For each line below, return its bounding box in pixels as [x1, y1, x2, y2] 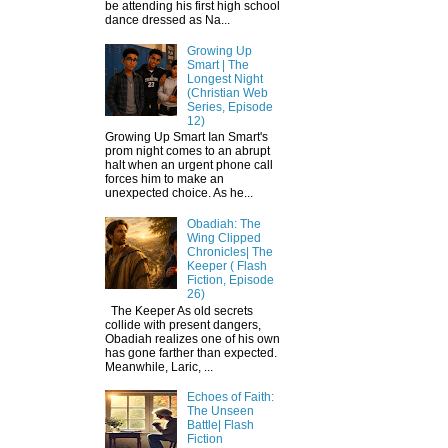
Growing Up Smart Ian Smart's [105, 130, 268, 145]
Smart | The [186, 58, 249, 73]
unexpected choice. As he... [105, 186, 253, 201]
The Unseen [186, 404, 254, 419]
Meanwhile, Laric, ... [105, 359, 213, 374]
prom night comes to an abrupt [105, 144, 270, 159]
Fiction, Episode [186, 273, 274, 288]
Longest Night [186, 72, 263, 87]
